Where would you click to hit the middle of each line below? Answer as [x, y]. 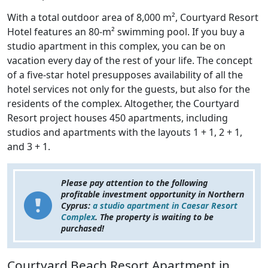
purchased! [83, 228]
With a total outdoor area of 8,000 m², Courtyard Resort [133, 17]
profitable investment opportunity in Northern [153, 194]
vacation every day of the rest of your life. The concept [130, 60]
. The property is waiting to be [154, 217]
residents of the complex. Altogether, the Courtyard [123, 103]
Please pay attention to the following [134, 182]
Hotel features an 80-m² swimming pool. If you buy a [126, 31]
